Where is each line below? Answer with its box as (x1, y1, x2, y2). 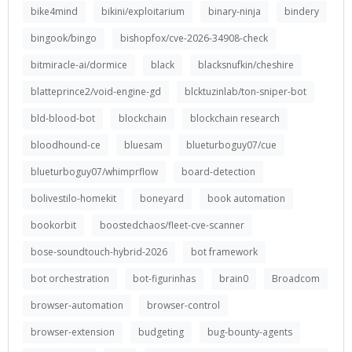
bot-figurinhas (133, 272, 196, 285)
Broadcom (272, 272, 320, 285)
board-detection (181, 165, 255, 178)
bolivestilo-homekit (31, 192, 116, 205)
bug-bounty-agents (207, 325, 292, 339)
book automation (207, 192, 285, 205)
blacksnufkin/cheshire (198, 58, 294, 71)
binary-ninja (208, 5, 261, 18)
